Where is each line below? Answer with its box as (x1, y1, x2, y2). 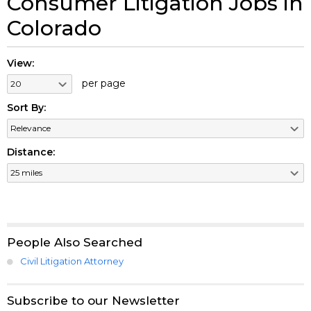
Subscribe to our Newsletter (7, 293, 180, 308)
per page (79, 76, 126, 90)
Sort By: (7, 101, 46, 114)
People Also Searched (7, 235, 142, 249)
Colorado (7, 15, 101, 41)
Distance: (7, 145, 55, 158)
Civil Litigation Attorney (20, 255, 124, 267)
